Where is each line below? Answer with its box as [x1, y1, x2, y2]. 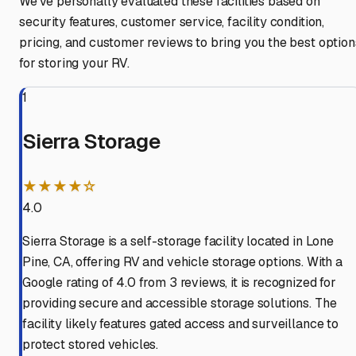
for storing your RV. [19, 55, 130, 72]
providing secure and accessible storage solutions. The [22, 295, 337, 312]
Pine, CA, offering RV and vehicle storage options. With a [22, 253, 342, 271]
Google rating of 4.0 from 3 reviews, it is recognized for [22, 274, 336, 292]
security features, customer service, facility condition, [19, 14, 325, 31]
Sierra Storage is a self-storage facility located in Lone [22, 233, 334, 250]
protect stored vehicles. [22, 336, 159, 354]
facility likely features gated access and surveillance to [22, 315, 339, 333]
